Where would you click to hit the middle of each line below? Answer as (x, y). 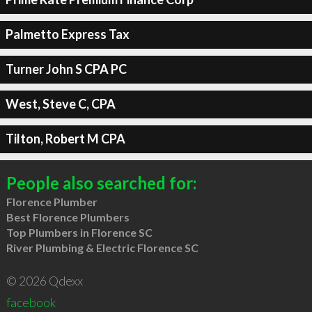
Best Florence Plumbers (68, 217)
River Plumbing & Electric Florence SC (102, 247)
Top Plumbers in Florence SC (79, 232)
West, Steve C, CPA (60, 104)
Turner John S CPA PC (66, 69)
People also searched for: (101, 182)
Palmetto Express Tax (67, 34)
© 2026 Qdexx (44, 280)
